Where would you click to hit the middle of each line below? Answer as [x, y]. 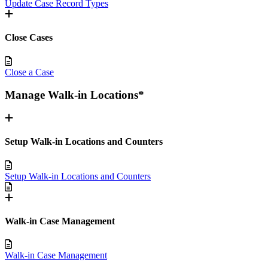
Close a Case [29, 72]
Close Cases [29, 38]
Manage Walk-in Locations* [74, 95]
